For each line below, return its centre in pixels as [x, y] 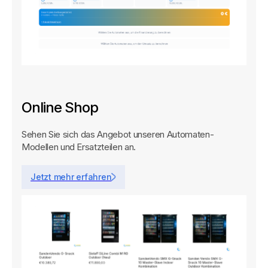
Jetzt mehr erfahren [71, 177]
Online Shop [60, 108]
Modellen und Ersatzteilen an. [79, 147]
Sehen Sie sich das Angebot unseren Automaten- [118, 135]
